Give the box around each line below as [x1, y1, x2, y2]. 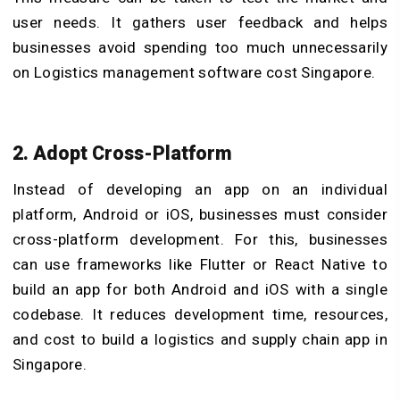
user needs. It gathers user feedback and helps [12, 13, 387, 32]
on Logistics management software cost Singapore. [12, 63, 376, 82]
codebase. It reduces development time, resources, [12, 304, 387, 323]
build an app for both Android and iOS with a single [12, 279, 387, 298]
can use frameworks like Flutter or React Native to [12, 254, 387, 273]
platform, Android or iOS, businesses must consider [12, 204, 387, 223]
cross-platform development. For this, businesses [12, 229, 387, 248]
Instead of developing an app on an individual [12, 179, 387, 198]
